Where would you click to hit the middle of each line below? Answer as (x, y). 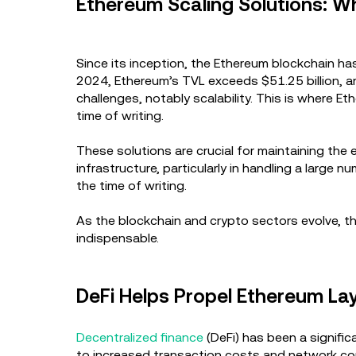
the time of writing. (133, 186)
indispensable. (118, 238)
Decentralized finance (140, 337)
